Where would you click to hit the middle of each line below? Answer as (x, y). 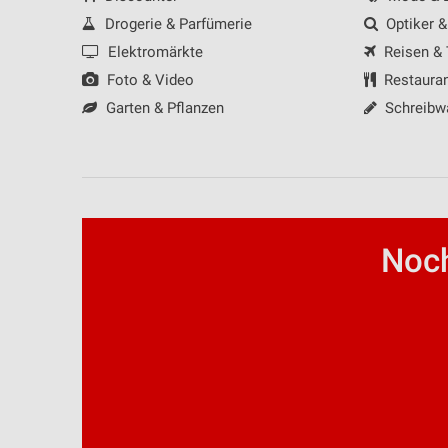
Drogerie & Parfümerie (176, 24)
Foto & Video (148, 80)
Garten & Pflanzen (162, 108)
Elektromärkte (153, 52)
